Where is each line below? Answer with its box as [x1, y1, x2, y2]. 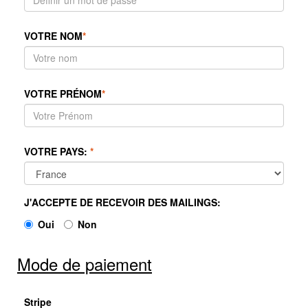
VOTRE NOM [24, 29, 82, 43]
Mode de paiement [17, 252, 152, 276]
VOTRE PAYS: [24, 144, 90, 159]
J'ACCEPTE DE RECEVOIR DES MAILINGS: [24, 195, 221, 210]
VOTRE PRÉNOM [24, 87, 102, 101]
